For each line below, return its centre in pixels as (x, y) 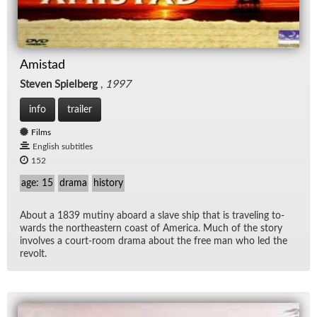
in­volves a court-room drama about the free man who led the (154, 242)
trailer (80, 110)
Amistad (42, 65)
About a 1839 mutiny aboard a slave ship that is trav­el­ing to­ (152, 216)
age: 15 (37, 184)
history (108, 184)
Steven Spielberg (59, 85)
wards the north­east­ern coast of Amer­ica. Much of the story (151, 229)
